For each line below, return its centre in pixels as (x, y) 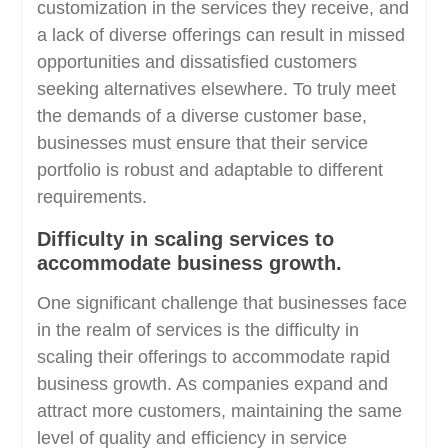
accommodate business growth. (189, 263)
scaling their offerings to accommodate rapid (213, 357)
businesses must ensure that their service (202, 143)
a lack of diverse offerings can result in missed (220, 35)
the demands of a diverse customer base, (201, 116)
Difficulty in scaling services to (185, 239)
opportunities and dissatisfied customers (196, 62)
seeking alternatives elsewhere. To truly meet (216, 89)
